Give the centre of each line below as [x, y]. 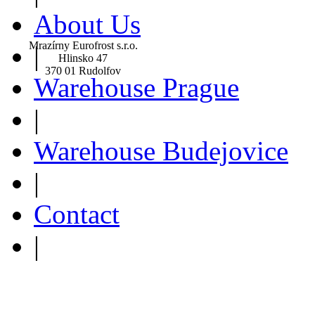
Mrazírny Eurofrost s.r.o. [83, 45]
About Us [87, 24]
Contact [77, 214]
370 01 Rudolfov [83, 70]
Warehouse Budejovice [161, 150]
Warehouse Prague [136, 87]
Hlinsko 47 [83, 58]
